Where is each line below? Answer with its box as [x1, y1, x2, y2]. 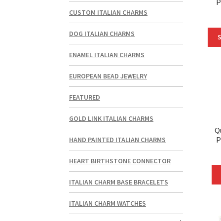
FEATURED [69, 93, 101, 102]
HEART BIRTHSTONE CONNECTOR [69, 156, 171, 166]
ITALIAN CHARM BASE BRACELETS [69, 178, 169, 187]
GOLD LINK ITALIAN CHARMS [69, 114, 154, 123]
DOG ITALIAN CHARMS [69, 29, 135, 38]
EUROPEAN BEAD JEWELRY [69, 72, 147, 81]
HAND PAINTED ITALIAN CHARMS [69, 135, 166, 145]
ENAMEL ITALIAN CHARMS [69, 50, 145, 60]
